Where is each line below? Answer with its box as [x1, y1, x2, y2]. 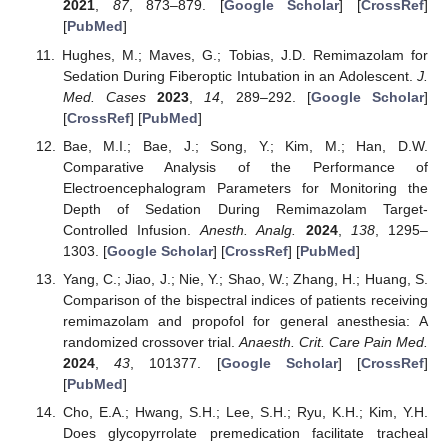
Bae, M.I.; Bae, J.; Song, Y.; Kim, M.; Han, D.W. [62, 137, 428, 154]
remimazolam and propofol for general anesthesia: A [62, 312, 428, 329]
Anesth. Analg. [200, 221, 297, 238]
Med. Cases [62, 88, 147, 105]
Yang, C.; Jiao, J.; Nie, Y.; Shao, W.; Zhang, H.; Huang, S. [62, 270, 428, 287]
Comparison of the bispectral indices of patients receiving [62, 291, 428, 308]
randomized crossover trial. [62, 333, 239, 350]
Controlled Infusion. [62, 221, 201, 238]
